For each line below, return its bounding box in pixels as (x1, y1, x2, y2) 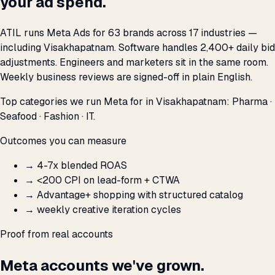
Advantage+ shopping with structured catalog (37, 188, 243, 202)
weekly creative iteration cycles (37, 203, 181, 217)
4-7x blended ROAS (37, 159, 127, 172)
